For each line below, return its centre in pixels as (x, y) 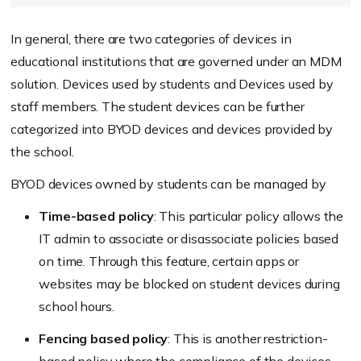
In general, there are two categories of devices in (151, 39)
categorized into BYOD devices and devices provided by (172, 129)
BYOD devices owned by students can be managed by (168, 184)
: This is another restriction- (248, 339)
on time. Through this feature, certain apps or (169, 261)
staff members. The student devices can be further (158, 107)
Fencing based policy (104, 339)
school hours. (77, 307)
